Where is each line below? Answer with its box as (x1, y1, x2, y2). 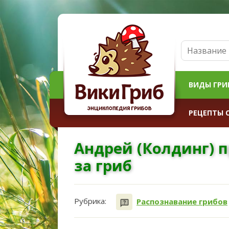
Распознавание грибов (136, 196, 227, 207)
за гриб (74, 155, 132, 175)
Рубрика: (74, 195, 106, 206)
